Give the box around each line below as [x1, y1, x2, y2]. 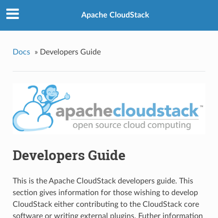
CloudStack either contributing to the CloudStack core [12, 200, 199, 208]
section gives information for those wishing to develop [12, 188, 198, 197]
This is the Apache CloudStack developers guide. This [12, 177, 193, 185]
